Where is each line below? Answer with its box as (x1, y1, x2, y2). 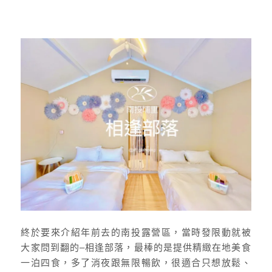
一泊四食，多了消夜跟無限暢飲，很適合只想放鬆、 (21, 257, 251, 268)
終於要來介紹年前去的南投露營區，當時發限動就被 (21, 227, 251, 238)
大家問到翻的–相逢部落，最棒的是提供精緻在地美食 (21, 242, 251, 253)
